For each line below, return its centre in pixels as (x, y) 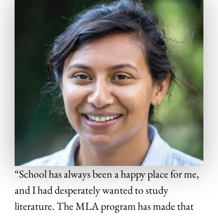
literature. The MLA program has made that (104, 206)
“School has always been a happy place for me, (107, 174)
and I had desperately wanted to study (91, 190)
